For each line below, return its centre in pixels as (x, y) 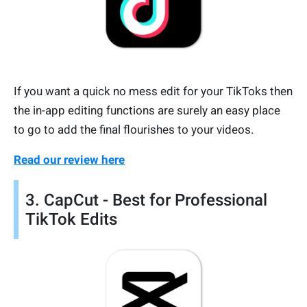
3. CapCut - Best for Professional (146, 200)
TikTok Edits (71, 219)
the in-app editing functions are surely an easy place (147, 110)
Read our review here (69, 159)
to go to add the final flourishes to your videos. (134, 129)
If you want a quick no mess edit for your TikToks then (153, 91)
